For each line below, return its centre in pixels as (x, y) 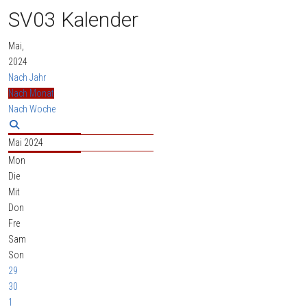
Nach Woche (32, 109)
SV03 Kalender (73, 20)
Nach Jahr (27, 78)
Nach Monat (31, 94)
